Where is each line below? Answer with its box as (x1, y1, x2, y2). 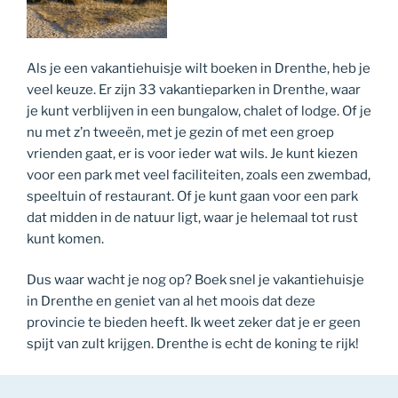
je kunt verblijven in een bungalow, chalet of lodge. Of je (27, 102, 371, 119)
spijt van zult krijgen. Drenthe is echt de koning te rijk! (27, 336, 359, 353)
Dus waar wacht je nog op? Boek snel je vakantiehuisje (27, 272, 364, 289)
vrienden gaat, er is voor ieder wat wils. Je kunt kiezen (27, 145, 358, 162)
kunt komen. (27, 230, 104, 247)
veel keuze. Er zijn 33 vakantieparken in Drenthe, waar (27, 81, 361, 98)
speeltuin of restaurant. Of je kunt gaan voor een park (27, 187, 358, 204)
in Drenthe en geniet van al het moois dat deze (27, 293, 315, 310)
